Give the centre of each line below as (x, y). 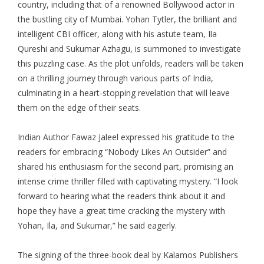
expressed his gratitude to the (176, 137)
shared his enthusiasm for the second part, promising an (126, 166)
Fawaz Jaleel (95, 137)
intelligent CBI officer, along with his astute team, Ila (117, 34)
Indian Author (44, 137)
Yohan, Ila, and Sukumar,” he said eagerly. (97, 225)
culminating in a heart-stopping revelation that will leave (124, 93)
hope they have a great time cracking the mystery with (121, 210)
